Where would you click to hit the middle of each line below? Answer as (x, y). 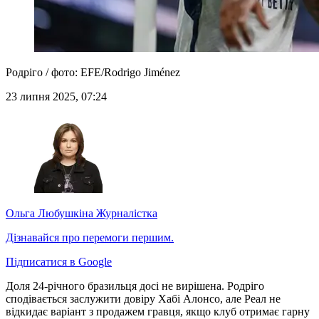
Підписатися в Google (59, 262)
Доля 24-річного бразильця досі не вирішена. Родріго (135, 286)
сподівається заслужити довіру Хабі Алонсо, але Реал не (143, 299)
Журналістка (125, 214)
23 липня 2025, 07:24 (56, 97)
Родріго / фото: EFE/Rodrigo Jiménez (93, 73)
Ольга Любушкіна (49, 214)
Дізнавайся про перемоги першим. (90, 238)
